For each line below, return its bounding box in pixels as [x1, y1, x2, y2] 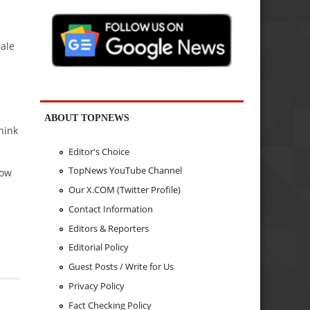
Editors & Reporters [68, 221, 149, 235]
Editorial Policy [68, 241, 129, 254]
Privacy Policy [68, 279, 125, 292]
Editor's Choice [68, 145, 129, 158]
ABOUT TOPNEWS [44, 112, 130, 124]
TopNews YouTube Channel [68, 164, 182, 177]
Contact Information [68, 202, 153, 215]
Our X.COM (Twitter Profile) [68, 183, 181, 197]
